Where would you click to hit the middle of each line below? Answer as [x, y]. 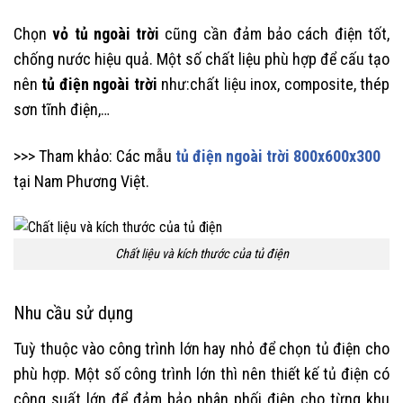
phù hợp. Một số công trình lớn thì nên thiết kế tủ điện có [201, 373]
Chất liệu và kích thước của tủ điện [201, 255]
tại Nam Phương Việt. [81, 181]
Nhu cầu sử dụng [73, 313]
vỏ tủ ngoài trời [106, 34]
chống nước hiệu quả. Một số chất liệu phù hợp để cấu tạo [201, 59]
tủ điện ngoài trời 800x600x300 [278, 156]
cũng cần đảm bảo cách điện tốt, [275, 34]
